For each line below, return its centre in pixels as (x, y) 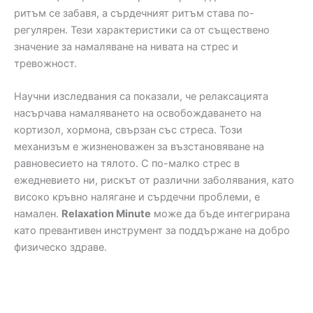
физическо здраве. (60, 248)
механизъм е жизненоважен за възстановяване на (139, 147)
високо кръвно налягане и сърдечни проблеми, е (137, 197)
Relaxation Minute (106, 214)
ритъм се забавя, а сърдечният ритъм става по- (134, 14)
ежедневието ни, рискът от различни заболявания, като (154, 181)
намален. (38, 214)
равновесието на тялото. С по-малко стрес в (127, 164)
